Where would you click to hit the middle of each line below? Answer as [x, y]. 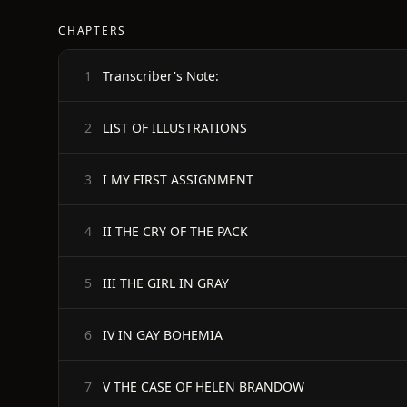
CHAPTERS [92, 30]
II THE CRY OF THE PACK [175, 231]
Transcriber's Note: [161, 75]
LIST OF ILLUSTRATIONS [175, 127]
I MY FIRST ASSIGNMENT [178, 179]
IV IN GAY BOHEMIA [163, 334]
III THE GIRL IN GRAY [166, 283]
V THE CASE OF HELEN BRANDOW [203, 386]
